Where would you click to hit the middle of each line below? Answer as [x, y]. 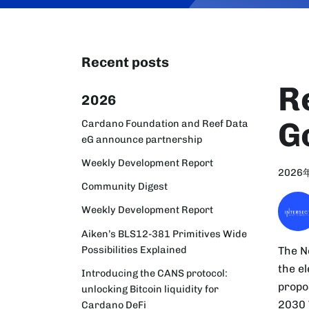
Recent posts [125, 62]
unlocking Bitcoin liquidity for [150, 289]
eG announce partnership [142, 139]
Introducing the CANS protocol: [154, 273]
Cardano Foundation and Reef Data [165, 123]
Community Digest [124, 187]
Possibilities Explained [134, 249]
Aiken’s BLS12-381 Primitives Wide [164, 233]
